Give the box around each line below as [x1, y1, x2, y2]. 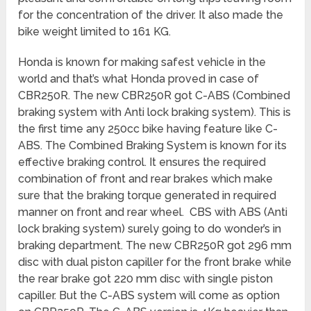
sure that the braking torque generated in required [18, 188, 277, 202]
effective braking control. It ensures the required [18, 155, 267, 169]
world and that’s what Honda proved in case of [18, 72, 260, 85]
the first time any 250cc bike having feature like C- [18, 121, 278, 135]
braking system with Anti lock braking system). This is [18, 105, 292, 119]
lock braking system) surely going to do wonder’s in [18, 221, 282, 235]
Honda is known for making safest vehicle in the [18, 55, 267, 69]
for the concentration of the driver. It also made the [18, 8, 284, 22]
